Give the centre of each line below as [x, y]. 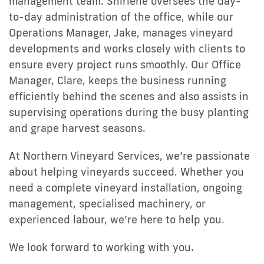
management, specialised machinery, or [107, 203]
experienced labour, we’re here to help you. [117, 219]
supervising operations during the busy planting [129, 112]
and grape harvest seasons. [77, 128]
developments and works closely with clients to [127, 48]
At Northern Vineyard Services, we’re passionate [129, 155]
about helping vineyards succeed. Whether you [126, 171]
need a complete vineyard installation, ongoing [126, 187]
